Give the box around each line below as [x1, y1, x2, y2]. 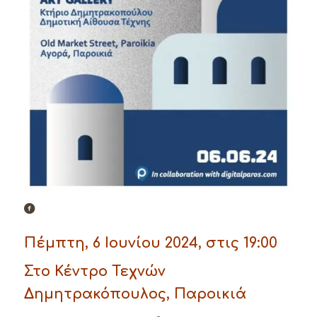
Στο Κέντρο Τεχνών [23, 263, 166, 280]
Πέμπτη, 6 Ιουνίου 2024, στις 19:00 [23, 235, 277, 252]
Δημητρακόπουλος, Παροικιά [23, 286, 246, 303]
